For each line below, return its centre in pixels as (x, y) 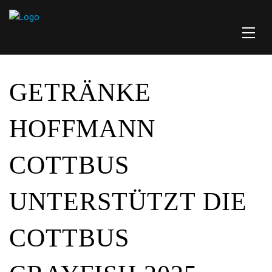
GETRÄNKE (80, 92)
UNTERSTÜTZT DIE (128, 202)
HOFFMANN (82, 129)
